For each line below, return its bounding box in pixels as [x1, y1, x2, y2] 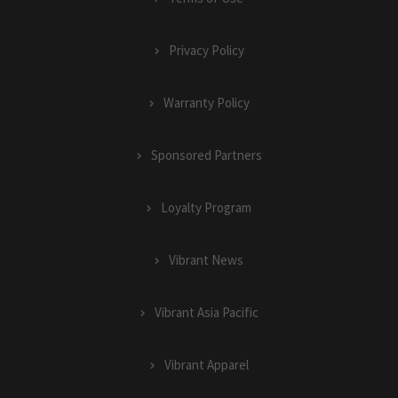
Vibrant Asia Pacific [154, 304, 259, 322]
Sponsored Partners [150, 147, 262, 164]
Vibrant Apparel [163, 356, 249, 374]
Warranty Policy [163, 94, 250, 112]
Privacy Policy [168, 42, 244, 60]
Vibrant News [169, 251, 243, 269]
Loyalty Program [161, 199, 251, 217]
